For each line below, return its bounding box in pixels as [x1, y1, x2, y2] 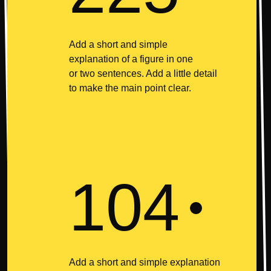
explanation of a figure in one [69, 54, 193, 64]
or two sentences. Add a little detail [69, 68, 217, 79]
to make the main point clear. [69, 83, 191, 93]
